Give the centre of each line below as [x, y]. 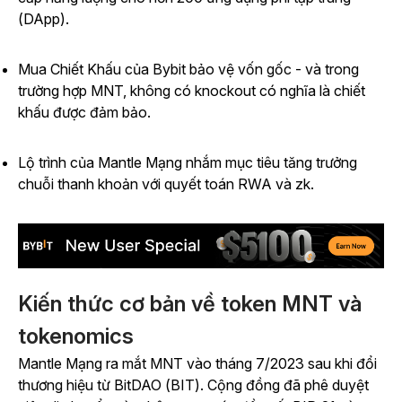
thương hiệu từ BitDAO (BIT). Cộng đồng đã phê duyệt [193, 385]
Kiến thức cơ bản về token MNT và [190, 304]
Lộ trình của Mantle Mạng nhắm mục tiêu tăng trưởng [188, 162]
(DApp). [44, 19]
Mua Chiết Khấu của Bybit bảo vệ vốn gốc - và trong [188, 69]
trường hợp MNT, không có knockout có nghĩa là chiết [192, 91]
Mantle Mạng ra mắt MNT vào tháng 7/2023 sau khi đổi [197, 364]
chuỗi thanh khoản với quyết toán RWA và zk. [166, 184]
